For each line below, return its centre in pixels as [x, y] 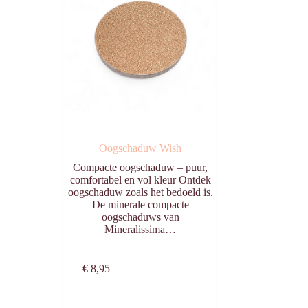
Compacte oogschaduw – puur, [141, 168]
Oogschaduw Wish [141, 148]
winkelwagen [185, 275]
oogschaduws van [140, 217]
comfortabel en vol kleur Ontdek [140, 180]
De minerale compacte [140, 205]
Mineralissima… [141, 230]
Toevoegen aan [185, 262]
